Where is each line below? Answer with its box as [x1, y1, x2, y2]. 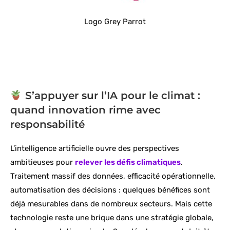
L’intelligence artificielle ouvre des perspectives [10, 144, 179, 154]
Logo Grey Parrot [84, 17, 146, 27]
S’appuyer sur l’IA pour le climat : [22, 89, 200, 102]
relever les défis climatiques [75, 158, 181, 167]
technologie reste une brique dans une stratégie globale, [10, 213, 214, 223]
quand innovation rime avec [10, 104, 161, 117]
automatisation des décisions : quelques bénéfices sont [10, 185, 210, 195]
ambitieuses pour [10, 158, 75, 167]
